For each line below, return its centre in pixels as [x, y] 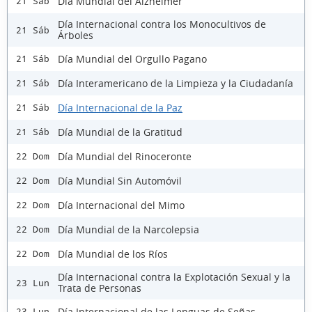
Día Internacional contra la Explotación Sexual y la [174, 277]
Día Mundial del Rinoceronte [125, 156]
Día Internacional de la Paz [120, 107]
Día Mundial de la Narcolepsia [128, 229]
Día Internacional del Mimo [121, 205]
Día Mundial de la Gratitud [120, 132]
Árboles [76, 36]
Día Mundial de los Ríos [113, 253]
